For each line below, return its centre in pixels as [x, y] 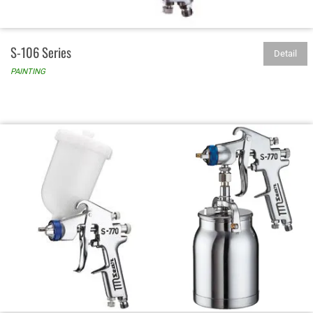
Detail [285, 53]
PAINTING [28, 71]
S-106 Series [41, 52]
